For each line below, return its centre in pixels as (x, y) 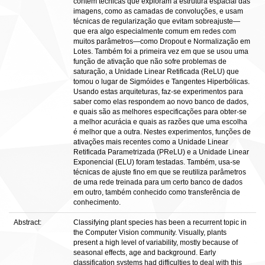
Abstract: (28, 222)
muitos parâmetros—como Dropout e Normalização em (162, 41)
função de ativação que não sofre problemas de (150, 62)
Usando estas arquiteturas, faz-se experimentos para (158, 92)
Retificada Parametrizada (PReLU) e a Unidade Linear (161, 152)
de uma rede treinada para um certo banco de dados (158, 182)
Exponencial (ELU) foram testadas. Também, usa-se (157, 162)
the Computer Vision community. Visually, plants (150, 232)
